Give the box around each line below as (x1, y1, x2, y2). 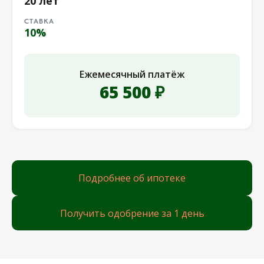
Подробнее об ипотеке (78, 171, 186, 184)
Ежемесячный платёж (80, 68, 184, 81)
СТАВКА (24, 17, 54, 26)
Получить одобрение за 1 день (60, 206, 204, 220)
